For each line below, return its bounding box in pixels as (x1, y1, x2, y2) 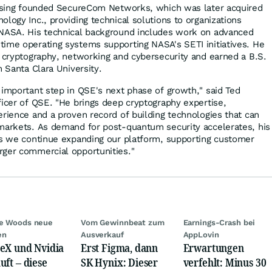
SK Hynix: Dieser (80, 254, 158, 270)
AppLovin (183, 229, 219, 239)
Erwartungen (183, 240, 244, 255)
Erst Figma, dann (80, 240, 158, 255)
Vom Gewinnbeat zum (80, 217, 165, 227)
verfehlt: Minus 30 (183, 254, 267, 270)
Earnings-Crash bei (183, 217, 256, 227)
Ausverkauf (80, 229, 124, 239)
